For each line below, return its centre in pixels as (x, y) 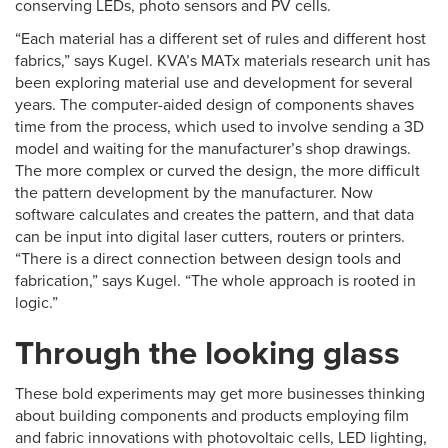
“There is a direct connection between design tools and (208, 259)
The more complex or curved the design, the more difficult (217, 171)
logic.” (36, 303)
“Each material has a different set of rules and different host (220, 39)
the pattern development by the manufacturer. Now (194, 193)
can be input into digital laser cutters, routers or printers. (210, 237)
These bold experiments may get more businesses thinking (220, 394)
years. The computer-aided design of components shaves (214, 105)
